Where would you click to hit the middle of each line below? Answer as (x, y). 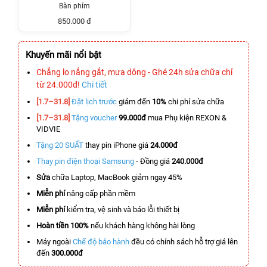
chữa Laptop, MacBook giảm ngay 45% (116, 177)
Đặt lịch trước (94, 102)
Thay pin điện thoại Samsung (85, 161)
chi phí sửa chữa (196, 102)
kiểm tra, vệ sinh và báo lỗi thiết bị (122, 209)
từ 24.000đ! (59, 85)
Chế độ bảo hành (101, 242)
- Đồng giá (153, 161)
